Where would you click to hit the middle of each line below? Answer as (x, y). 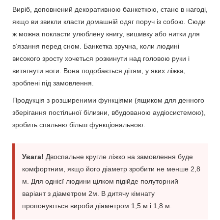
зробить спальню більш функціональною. (79, 124)
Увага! (33, 156)
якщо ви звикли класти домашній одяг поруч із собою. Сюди (109, 21)
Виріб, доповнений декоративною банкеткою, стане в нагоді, (110, 9)
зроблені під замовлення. (53, 83)
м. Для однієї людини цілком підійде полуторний (100, 181)
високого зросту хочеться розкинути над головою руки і (101, 58)
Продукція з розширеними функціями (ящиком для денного (108, 100)
